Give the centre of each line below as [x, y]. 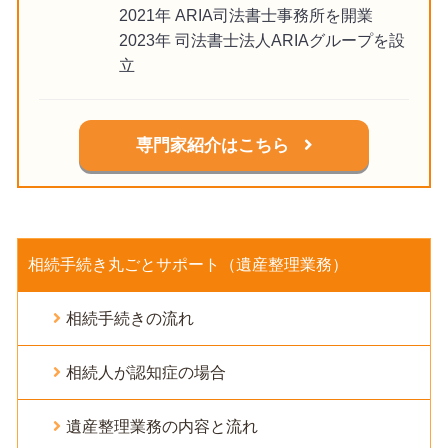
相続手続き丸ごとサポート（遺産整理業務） [187, 264]
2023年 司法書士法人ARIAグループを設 [261, 39]
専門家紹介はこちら [212, 145]
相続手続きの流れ [129, 318]
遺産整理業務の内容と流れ [161, 426]
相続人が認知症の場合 [145, 372]
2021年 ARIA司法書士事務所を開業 [245, 14]
